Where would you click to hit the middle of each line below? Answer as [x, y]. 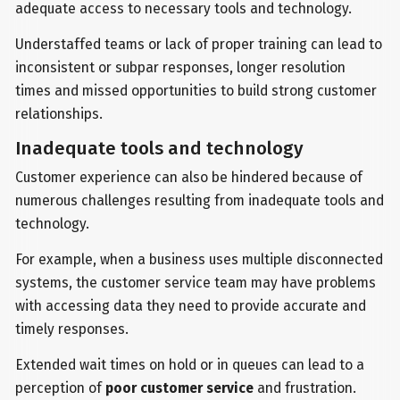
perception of [61, 387]
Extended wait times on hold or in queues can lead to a [190, 364]
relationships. [59, 114]
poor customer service [180, 387]
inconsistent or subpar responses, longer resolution [181, 68]
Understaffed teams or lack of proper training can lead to [199, 45]
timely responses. [72, 329]
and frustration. [305, 387]
